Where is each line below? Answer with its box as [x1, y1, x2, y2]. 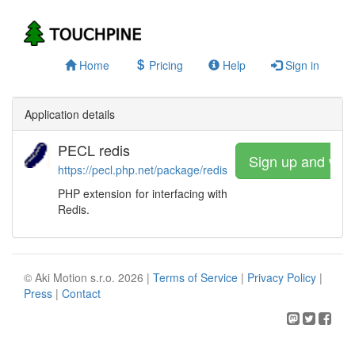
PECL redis [58, 139, 130, 160]
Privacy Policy [247, 269, 316, 285]
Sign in [282, 57, 319, 73]
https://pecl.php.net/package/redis [58, 162, 227, 177]
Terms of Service [153, 269, 238, 285]
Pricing [146, 57, 183, 73]
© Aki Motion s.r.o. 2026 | [24, 269, 153, 285]
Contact [62, 285, 101, 301]
